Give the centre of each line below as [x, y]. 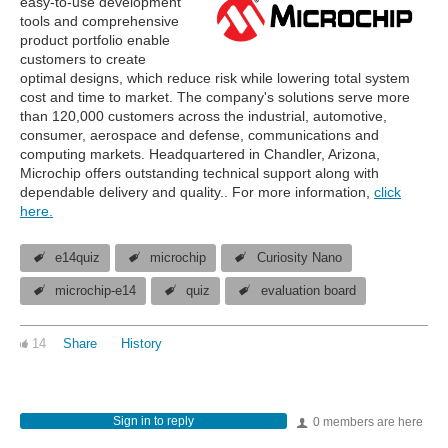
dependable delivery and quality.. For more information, [197, 192]
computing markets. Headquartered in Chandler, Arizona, [200, 154]
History [141, 344]
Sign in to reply [153, 421]
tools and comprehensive [99, 21]
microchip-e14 [96, 291]
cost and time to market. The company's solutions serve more [215, 97]
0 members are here [366, 422]
